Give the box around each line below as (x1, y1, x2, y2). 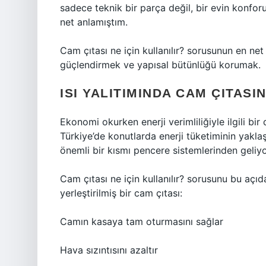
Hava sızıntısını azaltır (60, 244, 158, 256)
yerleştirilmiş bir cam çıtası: (60, 187, 182, 199)
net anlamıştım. (60, 16, 128, 28)
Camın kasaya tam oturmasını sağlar (60, 216, 223, 227)
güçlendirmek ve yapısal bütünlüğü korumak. (60, 59, 261, 71)
